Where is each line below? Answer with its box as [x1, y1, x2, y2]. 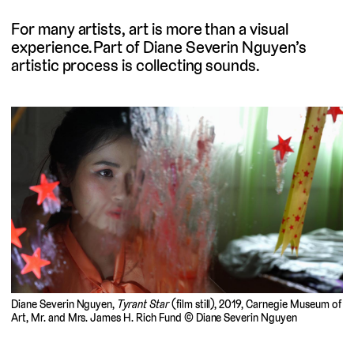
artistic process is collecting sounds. [11, 54, 260, 76]
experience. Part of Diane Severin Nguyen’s [11, 36, 307, 58]
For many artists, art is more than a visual [11, 17, 288, 40]
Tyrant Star [117, 296, 169, 311]
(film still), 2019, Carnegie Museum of [168, 296, 341, 311]
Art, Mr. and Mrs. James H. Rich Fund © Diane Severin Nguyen [11, 310, 297, 325]
